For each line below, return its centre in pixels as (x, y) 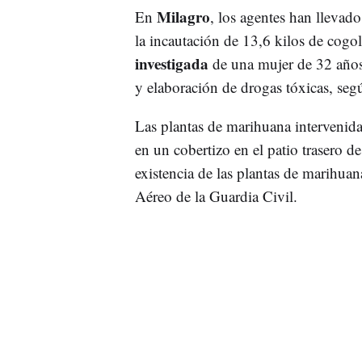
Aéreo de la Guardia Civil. (216, 196)
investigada (171, 63)
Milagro (183, 16)
